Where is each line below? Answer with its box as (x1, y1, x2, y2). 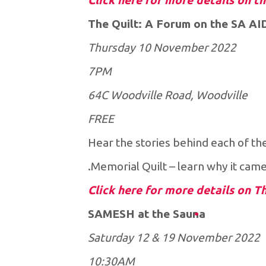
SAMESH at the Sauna (87, 207, 205, 221)
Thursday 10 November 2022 (87, 41, 236, 55)
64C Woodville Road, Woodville (87, 88, 248, 102)
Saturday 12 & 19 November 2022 (87, 231, 260, 245)
